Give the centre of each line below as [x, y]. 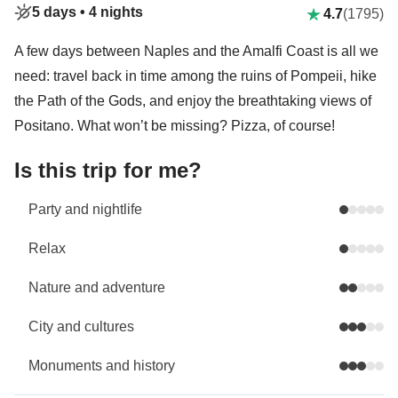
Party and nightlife [85, 209]
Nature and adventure [97, 287]
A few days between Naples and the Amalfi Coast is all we [196, 51]
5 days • [60, 12]
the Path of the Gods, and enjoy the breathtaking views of [193, 101]
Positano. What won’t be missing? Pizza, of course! [175, 126]
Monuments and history [102, 366]
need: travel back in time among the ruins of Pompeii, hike [195, 76]
